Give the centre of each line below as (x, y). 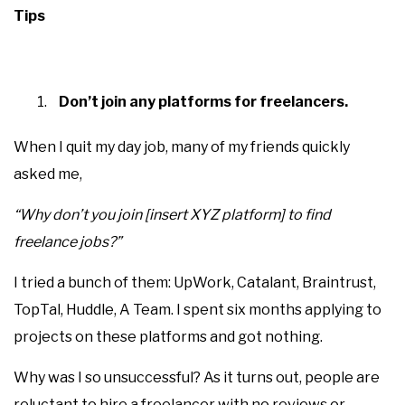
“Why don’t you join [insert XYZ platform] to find (172, 215)
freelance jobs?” (67, 242)
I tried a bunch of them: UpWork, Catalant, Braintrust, (195, 283)
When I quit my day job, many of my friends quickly (182, 147)
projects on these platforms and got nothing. (168, 337)
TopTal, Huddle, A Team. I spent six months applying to (198, 310)
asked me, (48, 174)
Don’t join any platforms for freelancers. (203, 102)
